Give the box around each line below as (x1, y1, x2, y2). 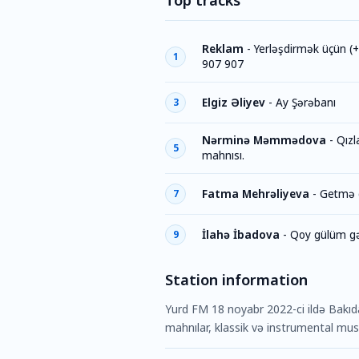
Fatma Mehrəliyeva (202, 186, 309, 201)
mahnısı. (202, 148, 244, 163)
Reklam (202, 42, 244, 56)
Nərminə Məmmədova (202, 133, 326, 147)
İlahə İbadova (202, 227, 280, 242)
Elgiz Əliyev (202, 95, 265, 110)
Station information (165, 270, 308, 289)
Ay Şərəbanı (276, 95, 336, 110)
